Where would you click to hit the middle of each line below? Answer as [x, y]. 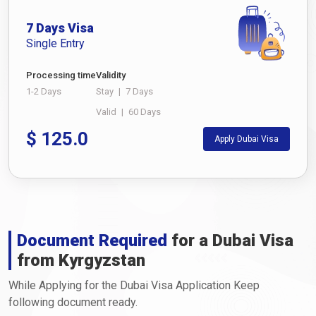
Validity [111, 75]
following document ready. [73, 302]
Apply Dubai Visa [247, 139]
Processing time [61, 75]
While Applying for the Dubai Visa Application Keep [134, 285]
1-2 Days [44, 91]
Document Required [92, 240]
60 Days [145, 111]
